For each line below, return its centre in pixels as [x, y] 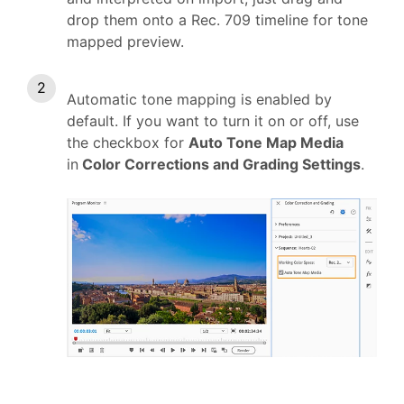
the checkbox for [128, 143]
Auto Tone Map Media [266, 143]
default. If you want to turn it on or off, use [213, 121]
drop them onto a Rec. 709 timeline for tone [217, 20]
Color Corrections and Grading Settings [221, 165]
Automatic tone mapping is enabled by [199, 100]
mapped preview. [128, 42]
